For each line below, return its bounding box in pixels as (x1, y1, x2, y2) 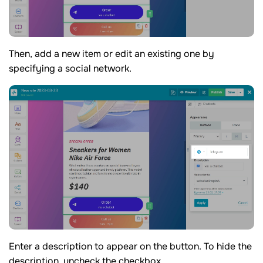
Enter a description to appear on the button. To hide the (9, 240, 252, 252)
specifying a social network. (9, 62, 131, 75)
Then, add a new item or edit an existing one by (9, 48, 214, 60)
